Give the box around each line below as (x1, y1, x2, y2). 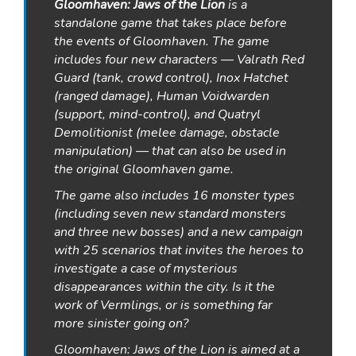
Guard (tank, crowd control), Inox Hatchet (54, 69, 288, 87)
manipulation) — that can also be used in (54, 142, 286, 161)
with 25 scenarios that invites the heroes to (54, 242, 304, 260)
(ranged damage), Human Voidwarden (54, 87, 269, 106)
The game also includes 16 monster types (54, 187, 295, 205)
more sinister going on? (54, 315, 188, 333)
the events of (54, 33, 133, 51)
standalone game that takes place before (54, 14, 287, 33)
